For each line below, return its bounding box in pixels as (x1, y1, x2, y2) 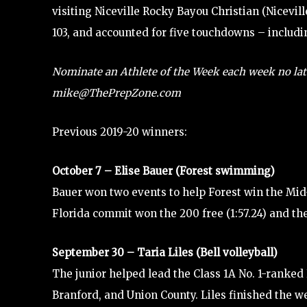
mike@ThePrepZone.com (52, 86, 181, 99)
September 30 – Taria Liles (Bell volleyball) (52, 245, 278, 259)
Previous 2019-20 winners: (52, 125, 187, 138)
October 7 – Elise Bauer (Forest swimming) (52, 164, 275, 177)
